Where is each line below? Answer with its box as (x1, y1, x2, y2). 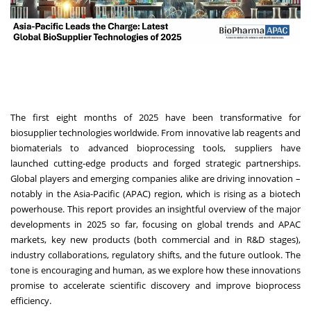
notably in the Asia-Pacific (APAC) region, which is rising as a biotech (10, 187, 301, 200)
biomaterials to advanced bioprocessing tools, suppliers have (10, 141, 301, 154)
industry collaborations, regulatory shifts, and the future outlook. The (10, 248, 301, 261)
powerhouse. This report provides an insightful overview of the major (10, 202, 301, 215)
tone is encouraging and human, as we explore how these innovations (10, 263, 301, 276)
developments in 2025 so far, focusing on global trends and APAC (10, 217, 301, 230)
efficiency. (10, 294, 51, 307)
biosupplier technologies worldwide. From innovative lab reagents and (10, 126, 301, 139)
